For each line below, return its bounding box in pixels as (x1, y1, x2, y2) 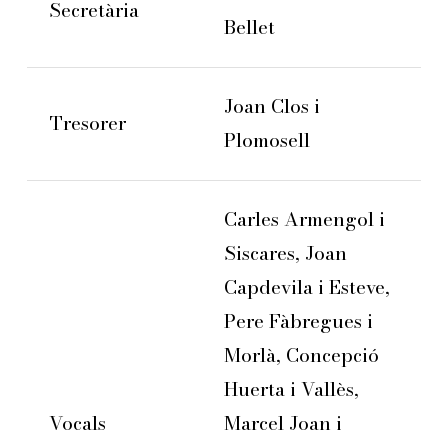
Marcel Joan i (223, 409, 342, 439)
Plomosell (223, 126, 310, 156)
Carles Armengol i (223, 205, 385, 235)
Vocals (49, 409, 107, 439)
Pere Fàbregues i (223, 307, 373, 337)
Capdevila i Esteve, (223, 273, 390, 303)
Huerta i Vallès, (223, 375, 359, 405)
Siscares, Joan (223, 239, 347, 269)
